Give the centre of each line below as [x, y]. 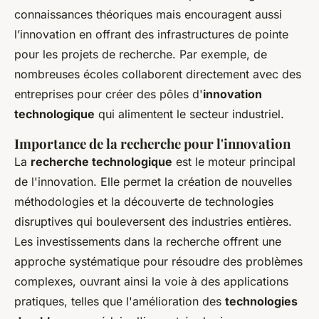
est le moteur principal [234, 161]
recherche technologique [101, 161]
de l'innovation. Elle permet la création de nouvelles [153, 181]
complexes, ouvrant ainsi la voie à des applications [151, 281]
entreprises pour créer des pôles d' [109, 94]
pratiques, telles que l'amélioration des [120, 301]
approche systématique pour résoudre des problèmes [158, 261]
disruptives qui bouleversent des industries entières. [153, 221]
